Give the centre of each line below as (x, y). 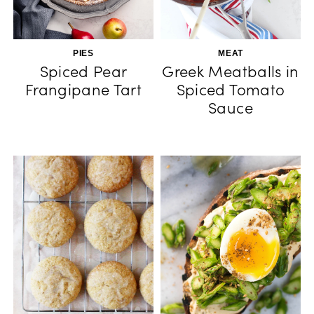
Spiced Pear (83, 71)
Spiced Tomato (231, 90)
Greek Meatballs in (231, 71)
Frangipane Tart (83, 90)
